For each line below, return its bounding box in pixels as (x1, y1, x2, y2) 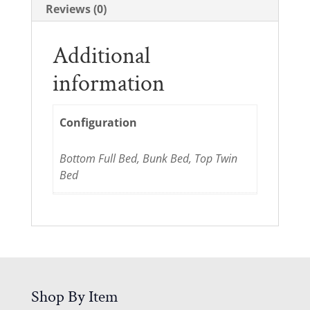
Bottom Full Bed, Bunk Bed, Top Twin (60, 150, 238, 166)
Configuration (60, 115, 138, 131)
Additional (52, 40, 150, 71)
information (52, 68, 165, 99)
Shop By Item (30, 285, 118, 307)
